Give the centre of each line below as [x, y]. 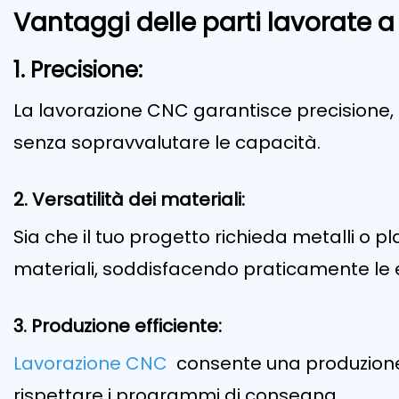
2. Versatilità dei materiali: [129, 200]
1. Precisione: [78, 70]
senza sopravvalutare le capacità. [167, 143]
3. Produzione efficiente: [118, 326]
